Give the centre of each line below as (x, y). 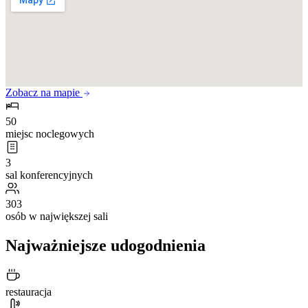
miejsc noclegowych (50, 133)
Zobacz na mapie (44, 92)
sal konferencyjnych (49, 175)
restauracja (29, 292)
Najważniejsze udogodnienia (106, 245)
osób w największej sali (57, 216)
